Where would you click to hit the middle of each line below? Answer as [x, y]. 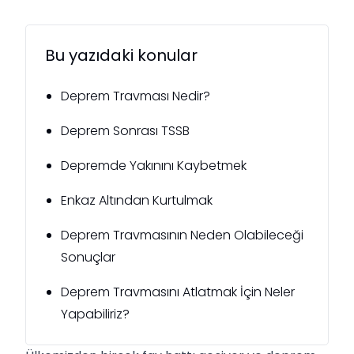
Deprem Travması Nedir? [136, 96]
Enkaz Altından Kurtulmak [137, 200]
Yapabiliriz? [95, 314]
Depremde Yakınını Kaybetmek [154, 165]
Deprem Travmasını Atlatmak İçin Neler [178, 292]
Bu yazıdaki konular [121, 55]
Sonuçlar [88, 257]
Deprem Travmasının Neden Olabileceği [182, 235]
